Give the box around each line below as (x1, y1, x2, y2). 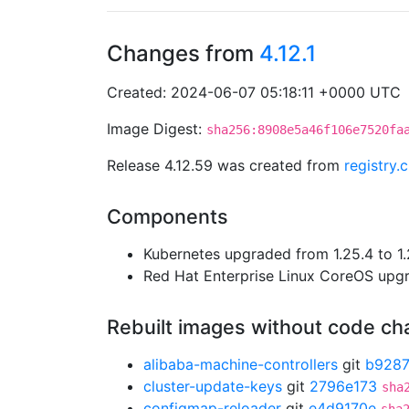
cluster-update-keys (143, 377, 282, 395)
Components (107, 204, 228, 228)
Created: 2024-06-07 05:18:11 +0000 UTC (107, 83, 401, 101)
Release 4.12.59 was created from (107, 156, 344, 174)
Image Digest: (107, 120, 206, 138)
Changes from (107, 40, 259, 67)
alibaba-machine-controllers (143, 355, 338, 373)
